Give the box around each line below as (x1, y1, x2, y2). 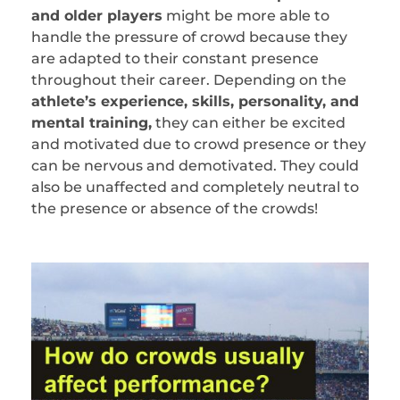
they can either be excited (152, 113, 346, 131)
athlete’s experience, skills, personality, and (31, 92, 359, 110)
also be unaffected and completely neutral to (31, 178, 359, 196)
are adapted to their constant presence (31, 49, 319, 67)
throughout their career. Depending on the (31, 71, 346, 88)
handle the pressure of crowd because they (31, 28, 347, 46)
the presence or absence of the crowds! (31, 199, 318, 217)
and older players (31, 6, 162, 24)
